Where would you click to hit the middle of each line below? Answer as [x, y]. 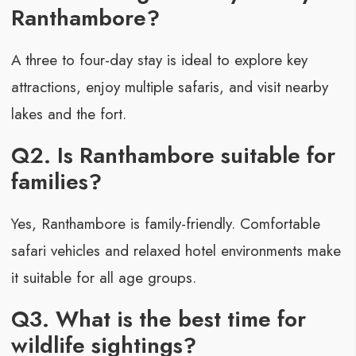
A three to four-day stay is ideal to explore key [159, 60]
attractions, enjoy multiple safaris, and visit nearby [169, 87]
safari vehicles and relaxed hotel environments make [176, 251]
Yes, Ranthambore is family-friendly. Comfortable [165, 224]
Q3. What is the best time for [158, 319]
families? [56, 182]
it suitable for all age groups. [103, 278]
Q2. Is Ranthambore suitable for [173, 155]
